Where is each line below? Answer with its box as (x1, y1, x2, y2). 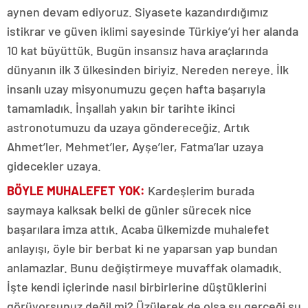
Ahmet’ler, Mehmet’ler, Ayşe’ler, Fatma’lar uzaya (7, 139, 263, 154)
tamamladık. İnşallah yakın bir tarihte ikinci (7, 100, 235, 115)
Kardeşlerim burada (145, 183, 254, 198)
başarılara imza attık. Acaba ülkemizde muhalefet (7, 221, 269, 236)
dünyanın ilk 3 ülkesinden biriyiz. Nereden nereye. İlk (7, 62, 289, 77)
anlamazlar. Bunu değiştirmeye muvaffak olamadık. (7, 260, 282, 275)
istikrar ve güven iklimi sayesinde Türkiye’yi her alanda (7, 23, 298, 38)
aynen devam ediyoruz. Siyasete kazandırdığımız (7, 4, 268, 19)
